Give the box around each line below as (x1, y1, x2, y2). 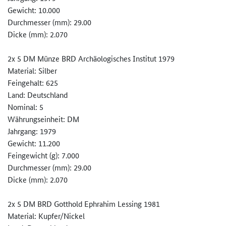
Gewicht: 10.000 (8, 5, 60, 16)
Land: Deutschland (8, 89, 68, 100)
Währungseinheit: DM (8, 114, 79, 125)
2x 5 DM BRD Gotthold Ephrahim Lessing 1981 (8, 198, 160, 209)
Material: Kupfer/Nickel (8, 210, 85, 221)
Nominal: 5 (8, 101, 43, 112)
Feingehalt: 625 (8, 77, 58, 88)
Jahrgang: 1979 (8, 126, 56, 137)
